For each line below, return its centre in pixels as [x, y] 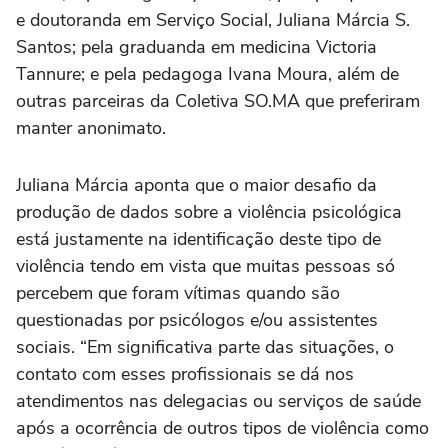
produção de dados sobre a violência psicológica [209, 212]
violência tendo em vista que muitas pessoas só [205, 266]
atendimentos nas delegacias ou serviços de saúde [218, 401]
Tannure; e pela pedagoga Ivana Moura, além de [207, 74]
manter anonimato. [91, 128]
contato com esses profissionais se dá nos [185, 374]
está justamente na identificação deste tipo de [198, 239]
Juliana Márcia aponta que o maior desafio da [196, 185]
